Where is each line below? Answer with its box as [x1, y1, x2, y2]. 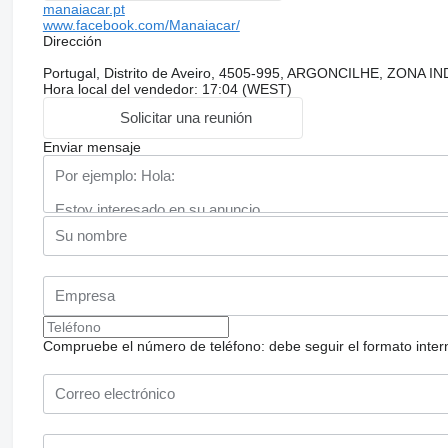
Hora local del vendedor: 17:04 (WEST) [42, 80, 292, 97]
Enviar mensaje [42, 138, 141, 155]
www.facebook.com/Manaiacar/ [42, 16, 240, 33]
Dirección [42, 32, 102, 49]
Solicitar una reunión [120, 109, 253, 127]
